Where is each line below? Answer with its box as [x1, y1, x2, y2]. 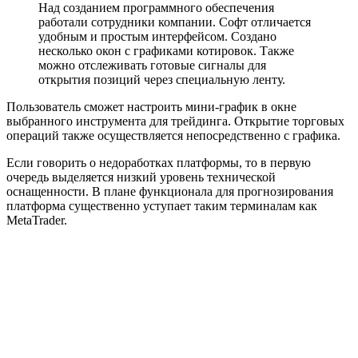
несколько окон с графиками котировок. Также [38, 43, 294, 58]
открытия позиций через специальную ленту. [38, 72, 285, 86]
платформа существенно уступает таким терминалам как [6, 198, 317, 213]
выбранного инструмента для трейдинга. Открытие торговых [6, 113, 344, 128]
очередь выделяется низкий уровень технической [6, 169, 276, 184]
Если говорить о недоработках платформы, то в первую [6, 155, 311, 169]
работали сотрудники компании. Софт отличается [38, 14, 311, 29]
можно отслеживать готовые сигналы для [38, 58, 266, 72]
